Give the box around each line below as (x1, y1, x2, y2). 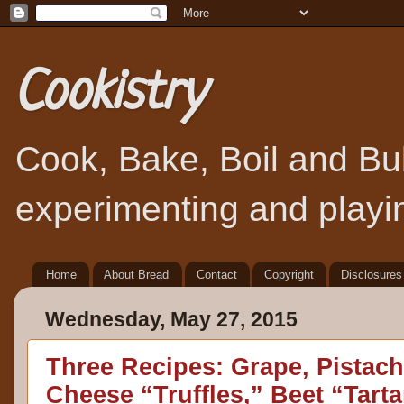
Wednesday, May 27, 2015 (45, 308, 298, 332)
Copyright (264, 267, 314, 281)
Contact (196, 267, 237, 281)
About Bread (104, 267, 170, 281)
